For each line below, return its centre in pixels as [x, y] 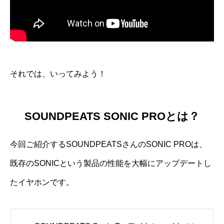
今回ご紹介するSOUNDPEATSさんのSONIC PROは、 [108, 144]
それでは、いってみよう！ [58, 74]
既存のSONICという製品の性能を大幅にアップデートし [111, 163]
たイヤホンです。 [42, 182]
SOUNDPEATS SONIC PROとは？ [112, 116]
